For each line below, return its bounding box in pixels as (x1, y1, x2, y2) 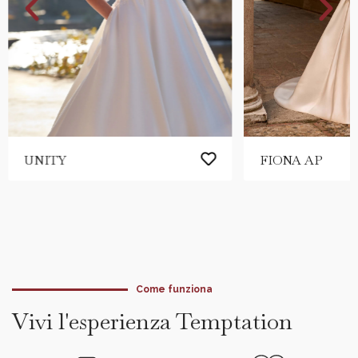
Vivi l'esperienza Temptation (12, 307, 292, 336)
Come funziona (135, 284, 213, 296)
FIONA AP (260, 152, 324, 169)
